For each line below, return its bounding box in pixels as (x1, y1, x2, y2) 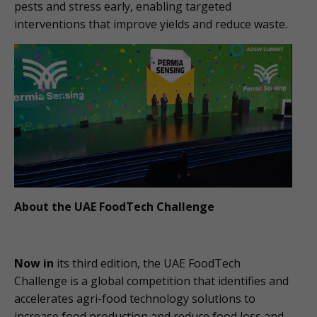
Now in (14, 255, 54, 271)
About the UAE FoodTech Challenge (14, 198, 214, 214)
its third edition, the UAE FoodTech (54, 255, 241, 271)
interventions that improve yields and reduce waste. (14, 16, 287, 32)
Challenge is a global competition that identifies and (14, 272, 289, 289)
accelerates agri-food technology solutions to (14, 290, 255, 306)
